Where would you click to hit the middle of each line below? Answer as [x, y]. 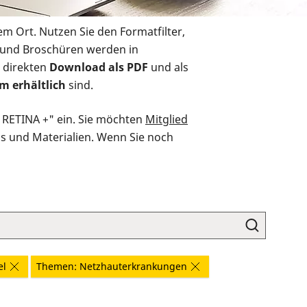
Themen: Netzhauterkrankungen [112, 267]
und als [168, 67]
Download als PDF [99, 67]
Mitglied [167, 120]
